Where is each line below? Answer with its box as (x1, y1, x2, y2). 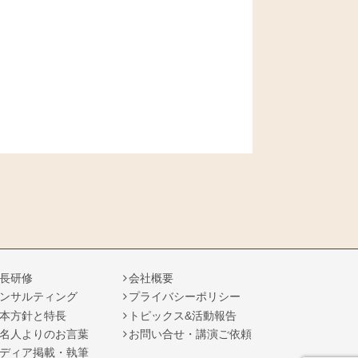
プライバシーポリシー (129, 290, 241, 304)
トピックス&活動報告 (129, 308, 237, 322)
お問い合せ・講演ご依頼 (129, 327, 253, 340)
